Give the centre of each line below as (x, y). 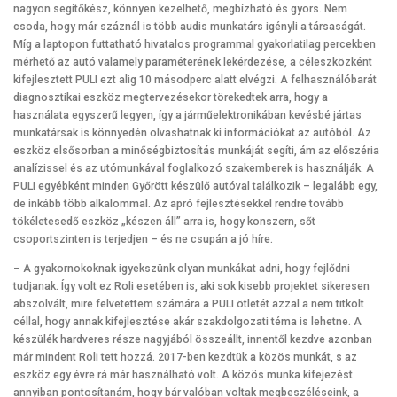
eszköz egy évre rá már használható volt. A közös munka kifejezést (183, 375)
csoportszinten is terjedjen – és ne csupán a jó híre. (143, 239)
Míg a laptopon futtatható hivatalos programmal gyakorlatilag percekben (195, 44)
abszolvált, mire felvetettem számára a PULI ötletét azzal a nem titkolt (189, 304)
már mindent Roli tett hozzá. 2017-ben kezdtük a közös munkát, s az (185, 357)
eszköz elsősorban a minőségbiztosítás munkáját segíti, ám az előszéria (196, 150)
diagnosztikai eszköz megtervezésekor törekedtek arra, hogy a (171, 97)
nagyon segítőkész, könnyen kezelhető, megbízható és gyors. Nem (180, 8)
